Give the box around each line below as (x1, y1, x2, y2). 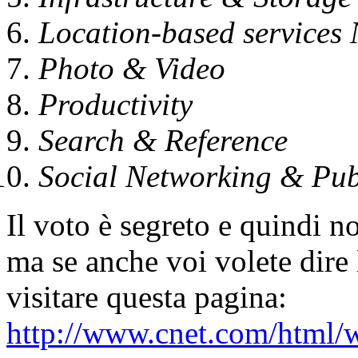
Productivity (38, 86, 193, 121)
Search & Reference (38, 122, 288, 157)
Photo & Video (38, 50, 225, 86)
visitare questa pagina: (6, 279, 287, 314)
